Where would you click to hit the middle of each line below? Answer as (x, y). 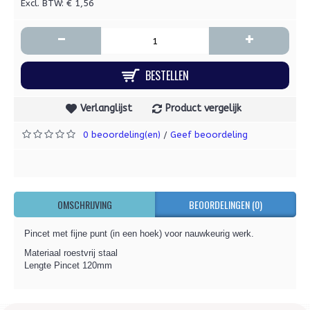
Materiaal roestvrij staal (71, 253)
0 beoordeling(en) (122, 135)
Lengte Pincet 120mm (68, 265)
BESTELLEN (167, 75)
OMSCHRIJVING (84, 204)
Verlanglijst (106, 108)
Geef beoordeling (209, 135)
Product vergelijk (203, 108)
